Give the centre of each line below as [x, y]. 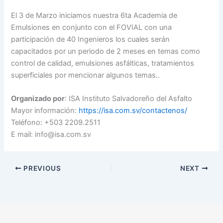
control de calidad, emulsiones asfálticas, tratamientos [103, 63]
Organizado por [38, 99]
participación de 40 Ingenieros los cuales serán [91, 39]
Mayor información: [45, 111]
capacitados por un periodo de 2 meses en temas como [106, 51]
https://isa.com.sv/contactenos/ [133, 111]
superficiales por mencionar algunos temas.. [86, 75]
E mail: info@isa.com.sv [51, 135]
